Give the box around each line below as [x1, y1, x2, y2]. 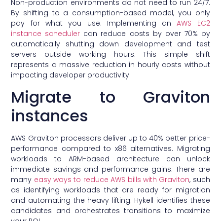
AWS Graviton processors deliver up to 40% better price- [11, 133, 210, 143]
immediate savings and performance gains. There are [11, 164, 210, 174]
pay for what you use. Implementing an [11, 18, 177, 29]
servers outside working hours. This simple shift [11, 49, 210, 60]
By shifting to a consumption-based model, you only [11, 8, 210, 18]
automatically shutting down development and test [11, 39, 210, 49]
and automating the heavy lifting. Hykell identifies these [11, 195, 210, 205]
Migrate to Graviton [11, 85, 210, 108]
